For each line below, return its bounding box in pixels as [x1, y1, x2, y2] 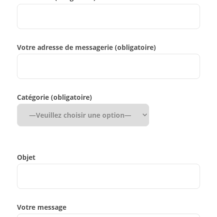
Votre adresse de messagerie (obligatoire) [17, 43, 156, 52]
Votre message [17, 202, 66, 212]
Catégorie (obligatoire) [17, 93, 92, 102]
